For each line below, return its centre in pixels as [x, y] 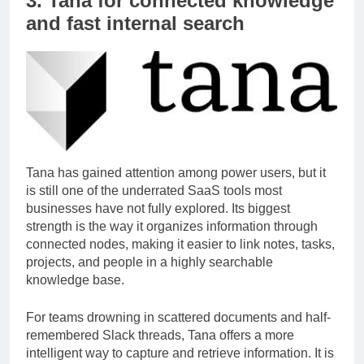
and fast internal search [135, 38]
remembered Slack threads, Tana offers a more [160, 349]
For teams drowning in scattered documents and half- [178, 331]
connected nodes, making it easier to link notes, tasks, [180, 258]
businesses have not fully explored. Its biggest [158, 223]
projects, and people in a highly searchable [149, 276]
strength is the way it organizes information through [172, 240]
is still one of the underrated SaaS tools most [154, 205]
